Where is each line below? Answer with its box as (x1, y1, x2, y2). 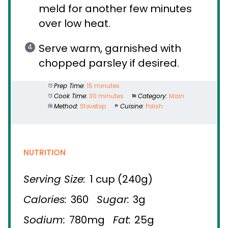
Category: (137, 92, 167, 100)
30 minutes (89, 92, 124, 100)
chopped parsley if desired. (39, 55, 179, 70)
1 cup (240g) (89, 172, 153, 186)
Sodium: (23, 212, 65, 227)
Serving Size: (23, 172, 85, 186)
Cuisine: (120, 102, 144, 110)
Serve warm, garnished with (39, 41, 181, 55)
